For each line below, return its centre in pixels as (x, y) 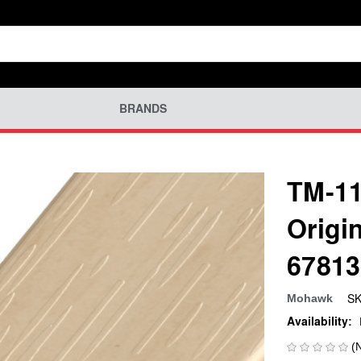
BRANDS (143, 108)
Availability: (320, 321)
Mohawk (310, 298)
